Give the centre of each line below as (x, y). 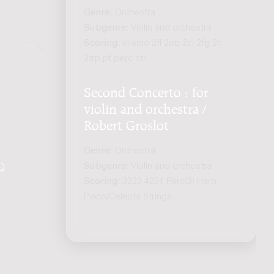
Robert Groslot (127, 124)
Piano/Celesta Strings (128, 198)
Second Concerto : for (146, 91)
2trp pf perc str (115, 59)
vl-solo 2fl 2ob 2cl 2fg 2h (172, 44)
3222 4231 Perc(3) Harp (170, 182)
